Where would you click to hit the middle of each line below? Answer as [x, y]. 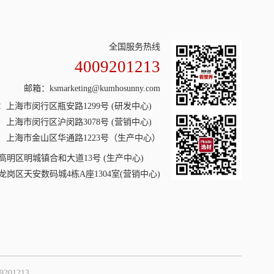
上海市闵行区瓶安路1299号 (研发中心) [79, 106]
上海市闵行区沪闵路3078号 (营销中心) [79, 122]
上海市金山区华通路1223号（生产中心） [83, 138]
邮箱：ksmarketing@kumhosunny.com [92, 88]
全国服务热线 [135, 46]
